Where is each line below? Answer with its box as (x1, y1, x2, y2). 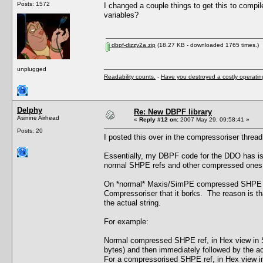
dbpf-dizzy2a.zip (110, 41, 156, 48)
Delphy (17, 105, 42, 114)
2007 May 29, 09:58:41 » (178, 116, 249, 123)
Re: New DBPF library (134, 107, 212, 116)
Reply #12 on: (139, 116, 178, 123)
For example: (104, 217, 149, 226)
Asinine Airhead (17, 114, 59, 121)
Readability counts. (104, 73, 156, 80)
